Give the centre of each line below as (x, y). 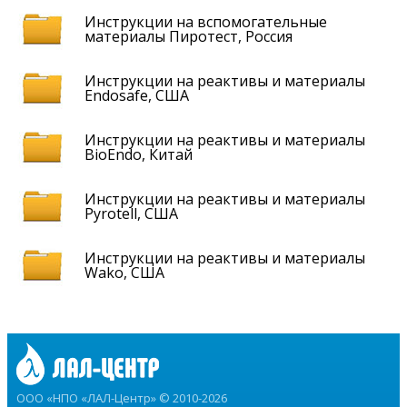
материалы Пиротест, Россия (189, 37)
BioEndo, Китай (139, 155)
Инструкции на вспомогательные (206, 22)
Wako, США (124, 273)
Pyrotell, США (131, 214)
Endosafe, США (137, 96)
